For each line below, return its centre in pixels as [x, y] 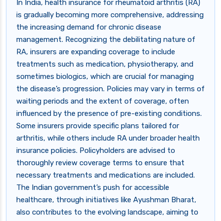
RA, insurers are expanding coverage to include [96, 52]
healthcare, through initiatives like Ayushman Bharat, [106, 200]
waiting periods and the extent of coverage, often [103, 101]
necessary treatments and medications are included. [106, 175]
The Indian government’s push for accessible [93, 188]
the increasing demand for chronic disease [89, 27]
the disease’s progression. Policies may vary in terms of [110, 89]
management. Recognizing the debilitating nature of [106, 40]
